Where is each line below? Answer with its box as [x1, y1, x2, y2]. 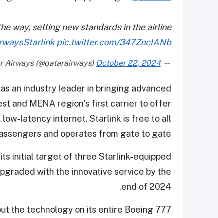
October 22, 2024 [96, 58, 161, 68]
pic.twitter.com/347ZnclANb [56, 37, 171, 48]
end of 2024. [121, 182, 171, 192]
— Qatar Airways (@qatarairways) [161, 58, 171, 68]
